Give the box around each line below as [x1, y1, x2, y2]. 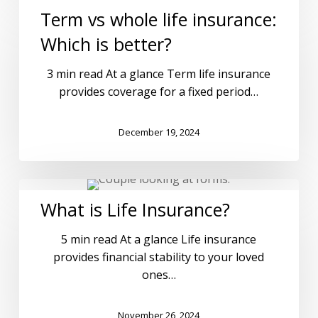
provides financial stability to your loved [53, 249, 265, 265]
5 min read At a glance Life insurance [61, 231, 257, 248]
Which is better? [40, 32, 172, 57]
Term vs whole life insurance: [40, 7, 277, 32]
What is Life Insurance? [40, 197, 230, 222]
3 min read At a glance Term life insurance [47, 66, 271, 82]
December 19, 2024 [118, 125, 199, 138]
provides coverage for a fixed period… [59, 84, 259, 100]
